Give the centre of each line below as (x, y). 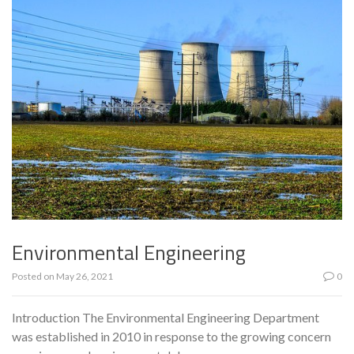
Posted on (34, 276)
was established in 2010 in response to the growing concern (171, 336)
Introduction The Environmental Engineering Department (166, 317)
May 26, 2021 (85, 276)
